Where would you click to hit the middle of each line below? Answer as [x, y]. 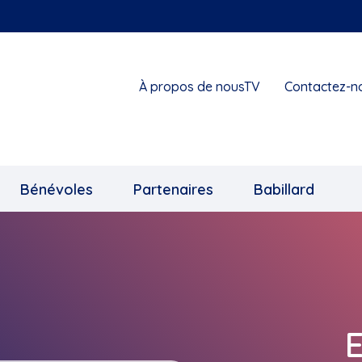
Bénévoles [57, 189]
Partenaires [173, 189]
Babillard [284, 189]
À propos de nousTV [199, 86]
